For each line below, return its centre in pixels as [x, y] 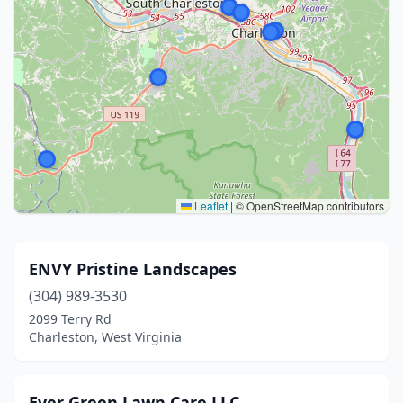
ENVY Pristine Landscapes [133, 269]
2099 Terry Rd [70, 319]
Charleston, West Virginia [105, 337]
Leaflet [210, 206]
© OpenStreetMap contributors [309, 206]
